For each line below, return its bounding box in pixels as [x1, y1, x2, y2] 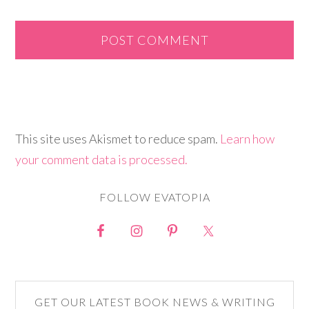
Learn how [220, 131, 275, 147]
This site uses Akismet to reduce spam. [15, 131, 221, 147]
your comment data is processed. [15, 152, 188, 168]
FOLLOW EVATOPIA [99, 190, 210, 204]
